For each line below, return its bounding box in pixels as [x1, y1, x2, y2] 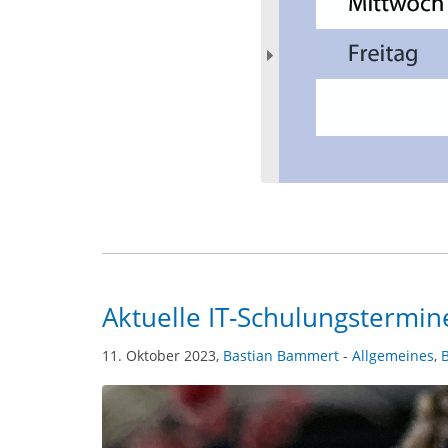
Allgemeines [352, 345, 434, 365]
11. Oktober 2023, [102, 345, 223, 365]
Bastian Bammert [223, 345, 339, 365]
